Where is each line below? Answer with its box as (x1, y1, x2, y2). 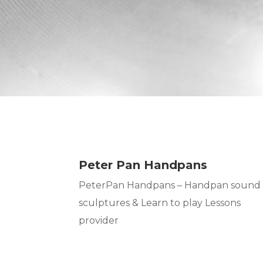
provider (79, 215, 119, 227)
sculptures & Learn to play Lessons (79, 197, 241, 209)
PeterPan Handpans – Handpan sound (79, 180, 261, 191)
